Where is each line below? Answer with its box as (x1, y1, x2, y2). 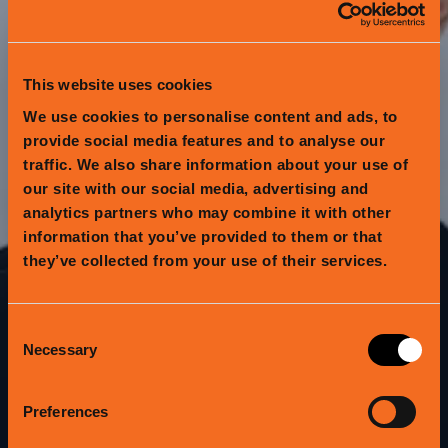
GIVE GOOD (108, 285, 340, 344)
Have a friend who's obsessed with (68, 423, 380, 443)
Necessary (23, 340, 97, 358)
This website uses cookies (23, 76, 213, 93)
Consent (7, 320, 67, 338)
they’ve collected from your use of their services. (23, 251, 387, 269)
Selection (7, 344, 73, 362)
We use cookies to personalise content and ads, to (23, 107, 398, 125)
